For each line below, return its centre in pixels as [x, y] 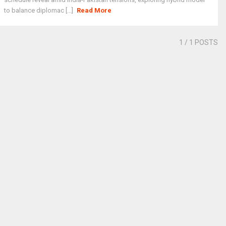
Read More [94, 10]
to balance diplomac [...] [40, 10]
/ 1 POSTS [200, 42]
